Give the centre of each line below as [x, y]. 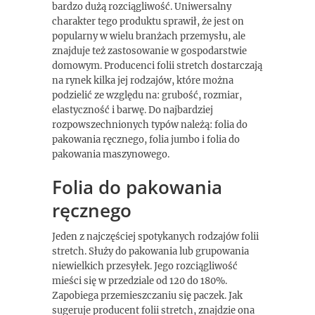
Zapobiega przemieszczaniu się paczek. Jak [147, 296]
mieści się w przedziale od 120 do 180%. [140, 281]
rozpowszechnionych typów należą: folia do [150, 125]
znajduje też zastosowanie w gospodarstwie [149, 51]
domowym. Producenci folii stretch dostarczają [157, 66]
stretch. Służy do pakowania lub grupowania [150, 251]
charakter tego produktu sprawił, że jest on [148, 21]
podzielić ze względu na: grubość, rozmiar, [147, 95]
